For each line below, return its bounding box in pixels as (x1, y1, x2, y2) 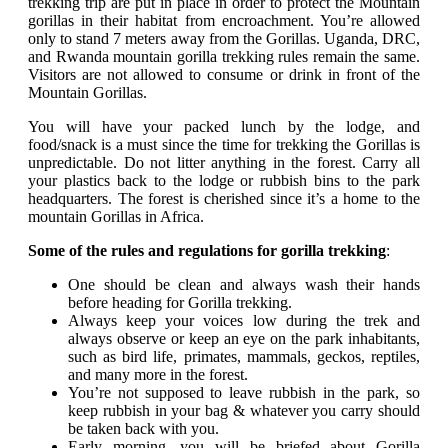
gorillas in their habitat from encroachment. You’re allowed (28, 12, 420, 30)
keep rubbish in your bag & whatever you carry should (68, 402, 420, 420)
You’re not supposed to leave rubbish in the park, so (68, 384, 420, 402)
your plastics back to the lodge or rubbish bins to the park (28, 172, 420, 190)
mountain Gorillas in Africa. (28, 208, 204, 226)
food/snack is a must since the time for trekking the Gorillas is (28, 136, 420, 154)
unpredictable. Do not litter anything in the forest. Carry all (28, 154, 420, 172)
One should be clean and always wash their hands (68, 276, 420, 294)
